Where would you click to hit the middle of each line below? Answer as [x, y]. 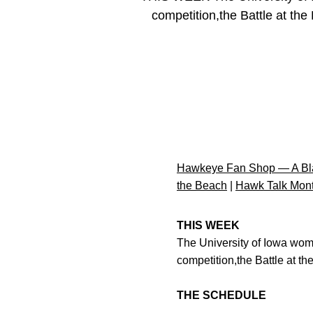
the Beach [202, 185]
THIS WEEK [208, 225]
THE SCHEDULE [221, 295]
